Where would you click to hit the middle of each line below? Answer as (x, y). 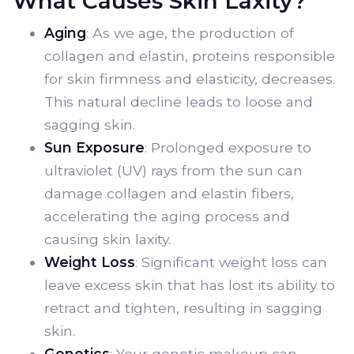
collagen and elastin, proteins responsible (190, 56)
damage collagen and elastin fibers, (169, 193)
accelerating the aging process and (167, 216)
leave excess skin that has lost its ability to (190, 285)
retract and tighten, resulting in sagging (183, 308)
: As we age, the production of (190, 33)
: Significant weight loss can (231, 262)
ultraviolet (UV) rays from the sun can (173, 170)
